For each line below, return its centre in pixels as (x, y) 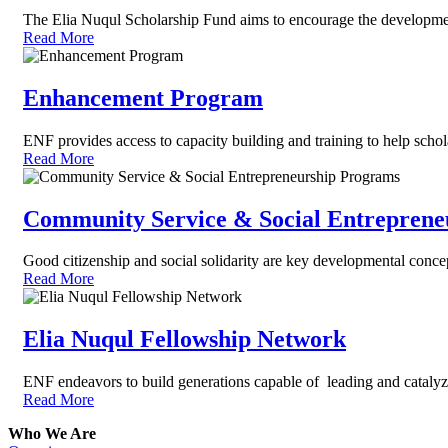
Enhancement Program (143, 97)
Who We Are (52, 434)
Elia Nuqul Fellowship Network (184, 339)
